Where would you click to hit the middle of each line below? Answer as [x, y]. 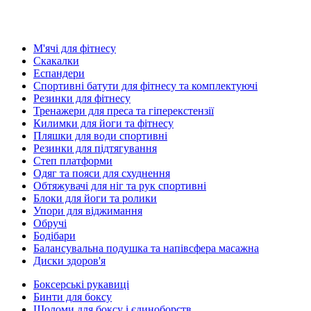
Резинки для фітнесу [82, 98]
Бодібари [54, 236]
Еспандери [59, 73]
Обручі [50, 223]
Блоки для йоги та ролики [95, 198]
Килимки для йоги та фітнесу [103, 123]
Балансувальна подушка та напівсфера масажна [146, 248]
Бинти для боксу [73, 297]
